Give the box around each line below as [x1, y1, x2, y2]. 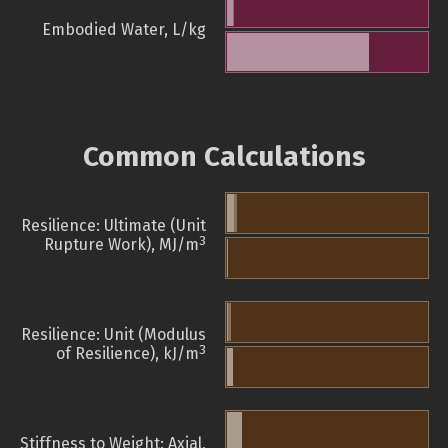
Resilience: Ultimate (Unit [21, 216, 206, 236]
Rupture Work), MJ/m [44, 235, 199, 255]
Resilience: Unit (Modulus [21, 325, 206, 345]
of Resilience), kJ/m [56, 344, 199, 364]
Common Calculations [82, 140, 366, 174]
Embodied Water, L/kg [42, 20, 206, 40]
